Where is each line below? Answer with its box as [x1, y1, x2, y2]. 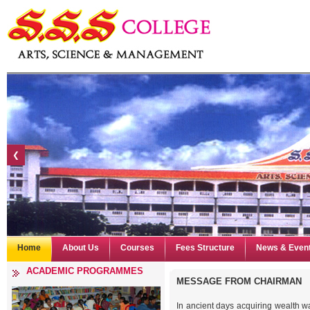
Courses [120, 243, 154, 253]
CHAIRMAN [254, 276, 302, 286]
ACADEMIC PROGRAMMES [26, 266, 143, 276]
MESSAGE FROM [176, 276, 255, 286]
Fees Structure [176, 243, 235, 253]
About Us [62, 243, 99, 253]
